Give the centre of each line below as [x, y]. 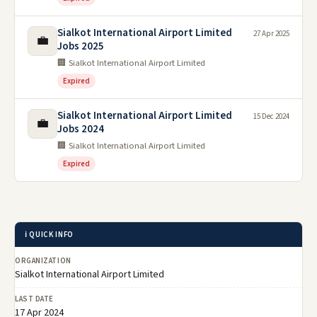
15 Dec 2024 [271, 117]
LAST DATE [34, 299]
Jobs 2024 [81, 129]
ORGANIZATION [43, 261]
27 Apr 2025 [271, 34]
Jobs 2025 [81, 47]
